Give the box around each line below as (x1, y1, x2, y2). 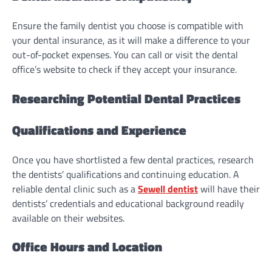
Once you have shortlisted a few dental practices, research (12, 152, 254, 167)
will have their (198, 181, 260, 196)
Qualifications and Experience (12, 120, 186, 140)
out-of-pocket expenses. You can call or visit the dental (12, 47, 238, 63)
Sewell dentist (138, 181, 198, 196)
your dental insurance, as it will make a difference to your (12, 33, 250, 48)
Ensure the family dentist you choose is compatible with (12, 18, 243, 33)
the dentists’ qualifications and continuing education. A (12, 166, 239, 182)
